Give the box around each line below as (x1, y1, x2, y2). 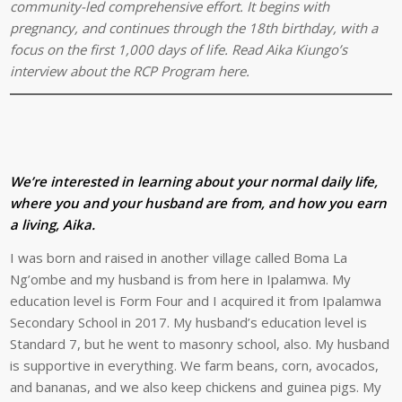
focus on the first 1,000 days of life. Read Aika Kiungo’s (10, 40, 348, 59)
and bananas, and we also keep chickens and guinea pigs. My (10, 377, 382, 396)
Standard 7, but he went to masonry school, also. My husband (10, 334, 390, 353)
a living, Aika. (10, 214, 96, 233)
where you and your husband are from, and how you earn (10, 193, 388, 212)
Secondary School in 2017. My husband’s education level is (10, 312, 368, 331)
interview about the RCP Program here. (10, 62, 250, 81)
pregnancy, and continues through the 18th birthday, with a (10, 19, 379, 38)
